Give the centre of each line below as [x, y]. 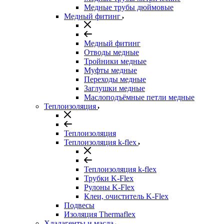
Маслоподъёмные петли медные [139, 97]
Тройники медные [115, 61]
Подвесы [79, 205]
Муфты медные [110, 70]
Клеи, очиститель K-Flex [126, 196]
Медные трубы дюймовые [129, 7]
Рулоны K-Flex [109, 187]
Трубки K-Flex [109, 178]
